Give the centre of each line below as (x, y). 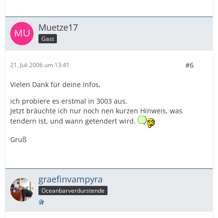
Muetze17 (58, 27)
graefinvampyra (71, 179)
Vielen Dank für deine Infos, (55, 84)
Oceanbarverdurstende (73, 190)
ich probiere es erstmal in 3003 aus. (69, 101)
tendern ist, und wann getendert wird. (74, 121)
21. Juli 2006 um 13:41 (40, 65)
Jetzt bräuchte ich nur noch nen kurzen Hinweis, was (96, 110)
